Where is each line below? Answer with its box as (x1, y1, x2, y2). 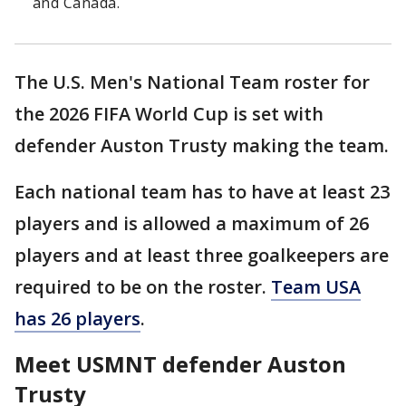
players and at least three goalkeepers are (14, 243, 389, 268)
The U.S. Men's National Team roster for (14, 70, 370, 95)
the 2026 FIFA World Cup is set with (14, 101, 324, 127)
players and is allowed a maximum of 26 (14, 211, 369, 237)
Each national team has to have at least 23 (14, 179, 390, 205)
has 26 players (14, 306, 140, 332)
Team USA (271, 275, 361, 300)
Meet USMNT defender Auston (14, 349, 346, 380)
